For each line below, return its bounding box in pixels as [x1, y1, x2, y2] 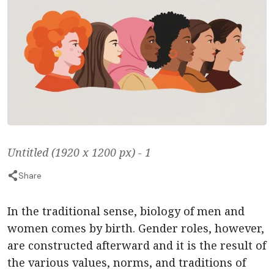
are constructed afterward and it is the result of [7, 238, 266, 253]
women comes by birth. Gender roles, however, [7, 221, 264, 236]
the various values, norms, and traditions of [7, 255, 246, 270]
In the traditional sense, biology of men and [7, 204, 245, 219]
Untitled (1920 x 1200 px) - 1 [7, 145, 151, 160]
